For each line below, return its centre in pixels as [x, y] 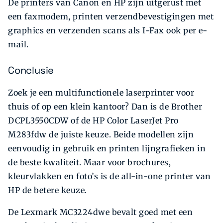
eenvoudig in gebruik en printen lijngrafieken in [107, 148]
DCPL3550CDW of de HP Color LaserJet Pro [93, 120]
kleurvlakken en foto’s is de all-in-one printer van [110, 176]
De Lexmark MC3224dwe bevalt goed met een [100, 212]
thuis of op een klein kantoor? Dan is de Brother [105, 106]
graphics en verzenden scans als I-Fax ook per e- [108, 30]
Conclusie [31, 70]
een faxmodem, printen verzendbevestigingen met [111, 16]
